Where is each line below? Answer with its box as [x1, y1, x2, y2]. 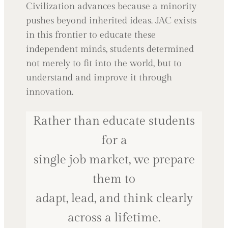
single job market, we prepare [33, 152, 195, 167]
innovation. [26, 86, 74, 97]
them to [93, 172, 135, 186]
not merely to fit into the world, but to [26, 58, 182, 69]
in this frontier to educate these [26, 29, 156, 40]
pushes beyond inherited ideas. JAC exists [26, 15, 197, 26]
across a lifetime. [68, 210, 160, 225]
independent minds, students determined [26, 43, 194, 54]
